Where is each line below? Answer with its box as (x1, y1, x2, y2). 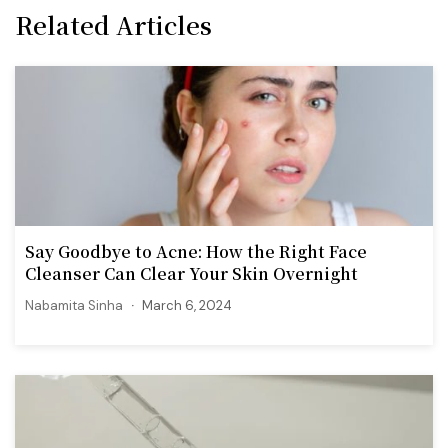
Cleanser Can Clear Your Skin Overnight (25, 262, 358, 286)
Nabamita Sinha (25, 297, 123, 315)
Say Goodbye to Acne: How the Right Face (25, 240, 367, 264)
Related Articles (15, 7, 212, 43)
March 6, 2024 (142, 297, 232, 315)
